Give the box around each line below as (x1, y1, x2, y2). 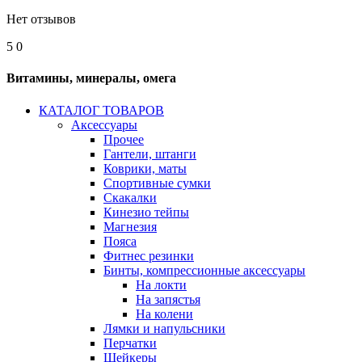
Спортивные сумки (103, 175, 211, 190)
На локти (136, 277, 187, 292)
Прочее (103, 132, 144, 146)
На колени (136, 306, 193, 321)
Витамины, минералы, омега (6, 71, 176, 86)
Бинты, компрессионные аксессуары (103, 263, 305, 277)
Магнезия (103, 219, 157, 234)
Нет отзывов (6, 12, 76, 27)
